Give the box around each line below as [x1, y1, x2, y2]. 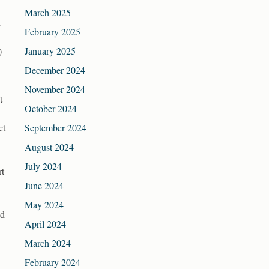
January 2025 [25, 44, 76, 58]
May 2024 [25, 198, 64, 211]
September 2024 [25, 121, 86, 134]
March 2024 [25, 237, 71, 250]
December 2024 [25, 64, 85, 77]
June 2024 [25, 179, 64, 192]
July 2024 [25, 160, 62, 173]
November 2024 [25, 83, 85, 96]
